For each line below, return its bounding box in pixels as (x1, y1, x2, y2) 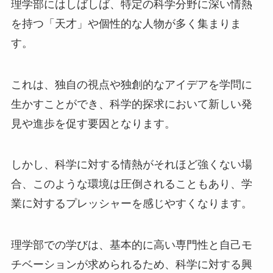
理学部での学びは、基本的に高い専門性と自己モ (10, 239, 252, 252)
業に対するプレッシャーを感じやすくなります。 (10, 197, 252, 210)
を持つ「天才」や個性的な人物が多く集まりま (10, 17, 241, 30)
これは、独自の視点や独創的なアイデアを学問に (10, 78, 252, 91)
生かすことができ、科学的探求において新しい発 (10, 97, 252, 110)
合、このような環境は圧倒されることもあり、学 (10, 178, 252, 191)
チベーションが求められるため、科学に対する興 (10, 258, 252, 271)
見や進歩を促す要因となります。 (10, 117, 175, 130)
